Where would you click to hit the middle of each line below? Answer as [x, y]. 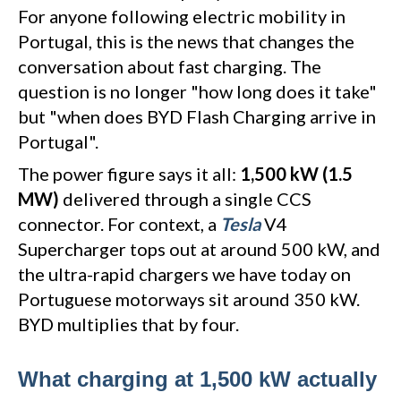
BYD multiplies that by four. [128, 324]
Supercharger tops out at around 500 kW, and [199, 248]
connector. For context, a [119, 223]
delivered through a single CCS [185, 198]
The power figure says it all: [129, 173]
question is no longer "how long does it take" [197, 91]
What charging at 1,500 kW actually [197, 379]
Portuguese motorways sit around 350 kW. [189, 299]
